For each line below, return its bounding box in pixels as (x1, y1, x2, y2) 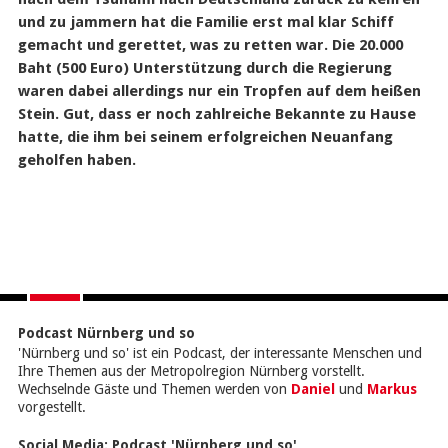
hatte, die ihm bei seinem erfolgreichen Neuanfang (17, 128, 393, 146)
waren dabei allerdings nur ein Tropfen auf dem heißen (17, 82, 421, 100)
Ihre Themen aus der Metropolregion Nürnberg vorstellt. (17, 363, 365, 379)
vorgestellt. (17, 399, 86, 415)
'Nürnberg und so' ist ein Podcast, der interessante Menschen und (17, 345, 422, 361)
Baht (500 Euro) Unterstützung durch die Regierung (17, 59, 392, 77)
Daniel (290, 381, 335, 397)
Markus (366, 381, 417, 397)
